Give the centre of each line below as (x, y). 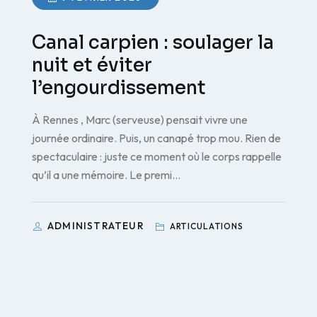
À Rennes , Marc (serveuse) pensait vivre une (140, 119)
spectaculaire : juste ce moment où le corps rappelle (157, 156)
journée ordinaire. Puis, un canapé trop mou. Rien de (156, 138)
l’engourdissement (119, 88)
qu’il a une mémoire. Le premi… (106, 174)
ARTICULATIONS (206, 226)
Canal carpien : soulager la (153, 42)
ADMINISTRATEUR (97, 225)
